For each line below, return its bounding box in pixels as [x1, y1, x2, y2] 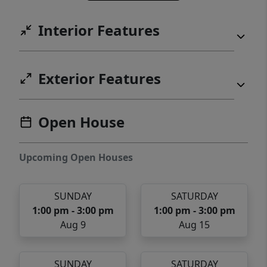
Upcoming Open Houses [19, 151, 133, 164]
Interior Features [38, 20, 160, 41]
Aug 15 [179, 218, 210, 232]
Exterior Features [38, 69, 161, 89]
